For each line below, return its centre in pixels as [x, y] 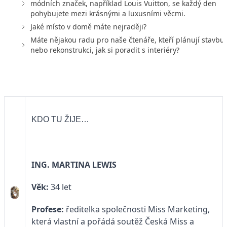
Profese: [48, 210]
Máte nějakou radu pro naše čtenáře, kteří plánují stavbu [127, 40]
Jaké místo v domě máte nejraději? [88, 26]
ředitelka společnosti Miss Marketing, [137, 210]
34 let [60, 187]
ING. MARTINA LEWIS [74, 165]
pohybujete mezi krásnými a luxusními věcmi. [108, 13]
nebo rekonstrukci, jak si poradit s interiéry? [105, 50]
